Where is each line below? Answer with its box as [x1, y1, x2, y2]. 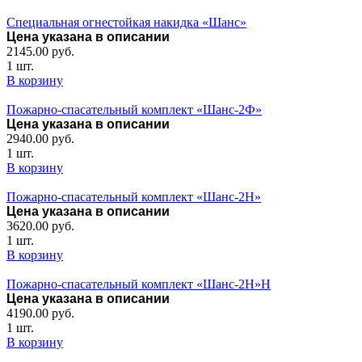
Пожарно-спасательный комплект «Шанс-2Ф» [6, 103, 262, 116]
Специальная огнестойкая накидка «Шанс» [6, 15, 246, 29]
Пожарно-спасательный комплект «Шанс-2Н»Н [6, 277, 271, 291]
